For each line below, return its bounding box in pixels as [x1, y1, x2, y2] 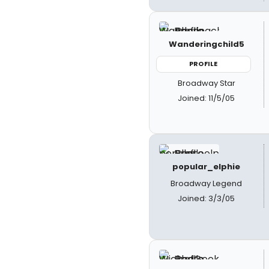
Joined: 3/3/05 [178, 193, 235, 204]
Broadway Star [177, 77, 235, 89]
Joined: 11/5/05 [178, 92, 235, 104]
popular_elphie [172, 161, 241, 172]
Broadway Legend [171, 178, 243, 189]
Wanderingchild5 [168, 38, 244, 50]
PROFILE [189, 59, 218, 68]
